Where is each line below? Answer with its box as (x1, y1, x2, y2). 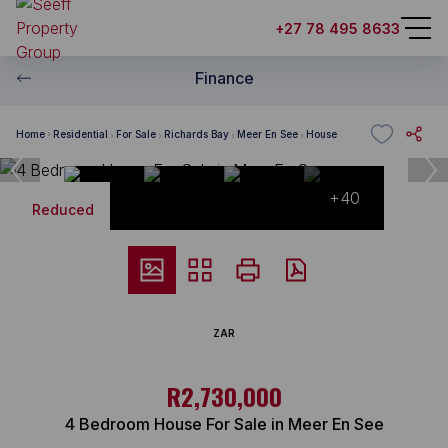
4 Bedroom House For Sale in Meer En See (64, 414, 384, 434)
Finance (194, 68, 254, 88)
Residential (53, 127, 108, 140)
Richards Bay (164, 127, 229, 140)
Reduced (32, 201, 94, 218)
